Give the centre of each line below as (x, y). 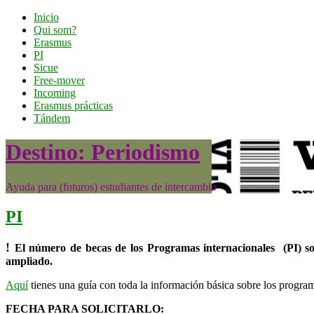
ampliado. (29, 261)
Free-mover (59, 80)
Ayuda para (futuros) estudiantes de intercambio (111, 186)
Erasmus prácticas (73, 105)
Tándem (52, 118)
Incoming (55, 93)
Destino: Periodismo (103, 152)
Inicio (46, 17)
